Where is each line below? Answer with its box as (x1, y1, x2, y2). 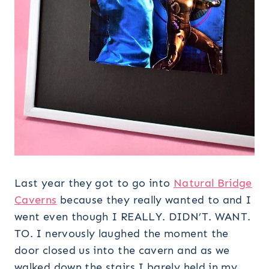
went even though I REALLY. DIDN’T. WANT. (14, 210, 251, 223)
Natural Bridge (173, 176, 252, 190)
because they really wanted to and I (56, 193, 252, 207)
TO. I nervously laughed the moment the (14, 226, 229, 240)
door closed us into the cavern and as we (14, 243, 230, 257)
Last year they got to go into (14, 176, 174, 190)
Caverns (14, 193, 57, 207)
